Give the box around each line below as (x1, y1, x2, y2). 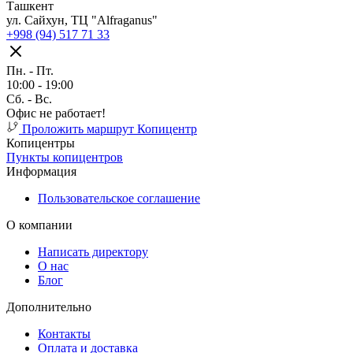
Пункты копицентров (6, 150, 123, 165)
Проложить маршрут (22, 122, 134, 136)
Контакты (38, 327, 91, 341)
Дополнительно (6, 300, 91, 314)
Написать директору (38, 245, 148, 259)
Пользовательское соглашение (38, 191, 200, 206)
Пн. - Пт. (6, 64, 54, 78)
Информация (6, 165, 76, 179)
